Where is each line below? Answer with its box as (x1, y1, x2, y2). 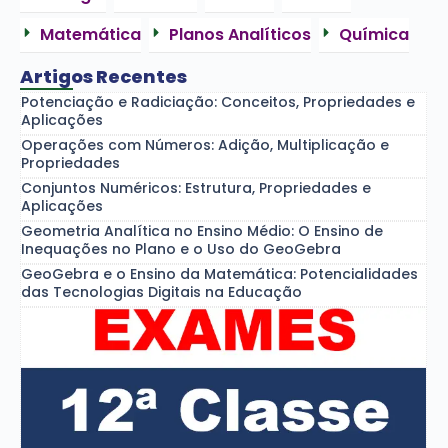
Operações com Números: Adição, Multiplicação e (21, 135, 389, 156)
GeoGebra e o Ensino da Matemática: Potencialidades (21, 264, 418, 285)
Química (339, 23, 409, 47)
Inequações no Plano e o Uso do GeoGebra (21, 239, 341, 260)
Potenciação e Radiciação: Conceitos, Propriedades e (21, 92, 415, 113)
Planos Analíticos (169, 23, 311, 47)
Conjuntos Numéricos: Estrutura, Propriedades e (21, 178, 371, 199)
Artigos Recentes (20, 64, 187, 90)
